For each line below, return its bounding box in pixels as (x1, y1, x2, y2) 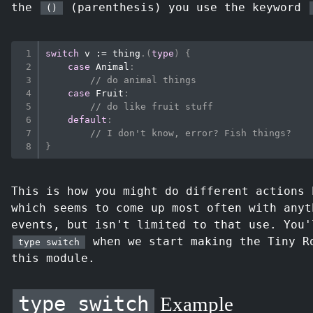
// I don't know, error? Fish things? (90, 127, 292, 138)
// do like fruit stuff (90, 101, 214, 112)
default (68, 114, 108, 125)
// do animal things (90, 74, 197, 85)
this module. (11, 252, 95, 265)
